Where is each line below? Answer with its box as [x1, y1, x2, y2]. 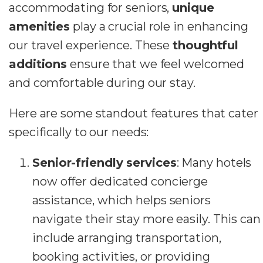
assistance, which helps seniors [32, 193, 211, 207]
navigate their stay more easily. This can [32, 211, 261, 226]
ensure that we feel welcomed [67, 56, 245, 71]
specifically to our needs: [9, 124, 149, 139]
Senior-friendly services [32, 155, 177, 170]
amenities [9, 19, 70, 33]
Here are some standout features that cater [9, 106, 258, 120]
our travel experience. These [9, 38, 173, 52]
